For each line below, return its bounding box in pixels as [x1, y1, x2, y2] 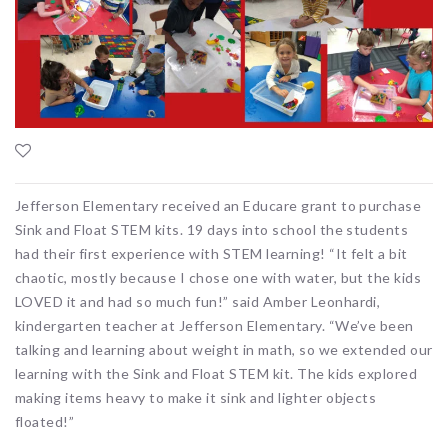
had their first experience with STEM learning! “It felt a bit [15, 244, 408, 262]
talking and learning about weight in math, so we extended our [15, 340, 433, 358]
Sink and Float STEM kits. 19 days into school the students [15, 220, 409, 238]
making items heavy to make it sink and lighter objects [15, 388, 377, 406]
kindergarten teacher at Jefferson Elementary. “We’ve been [15, 316, 414, 334]
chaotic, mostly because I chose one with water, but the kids [15, 268, 422, 286]
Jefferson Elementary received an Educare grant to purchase [15, 196, 422, 214]
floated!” [15, 412, 75, 430]
